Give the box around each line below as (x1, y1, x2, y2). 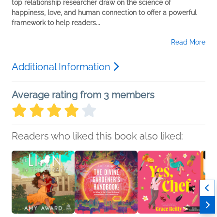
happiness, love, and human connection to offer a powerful (12, 9, 197, 16)
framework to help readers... (12, 19, 100, 27)
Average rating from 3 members (12, 89, 155, 101)
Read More (171, 38, 205, 46)
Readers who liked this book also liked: (12, 130, 183, 142)
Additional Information (12, 61, 113, 73)
